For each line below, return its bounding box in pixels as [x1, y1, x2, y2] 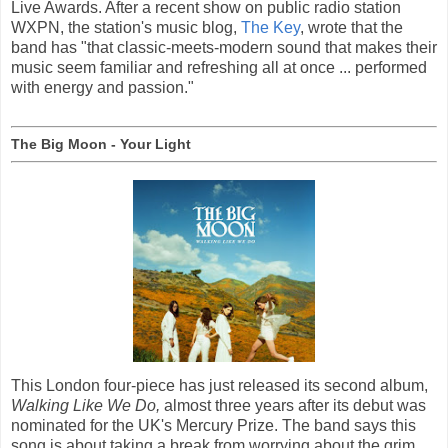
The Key [241, 19, 300, 37]
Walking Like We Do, [11, 396, 160, 414]
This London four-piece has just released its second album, [11, 376, 428, 394]
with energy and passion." [11, 79, 194, 97]
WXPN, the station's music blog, [11, 19, 241, 37]
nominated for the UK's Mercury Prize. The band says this [11, 416, 416, 434]
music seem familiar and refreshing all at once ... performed [11, 59, 427, 77]
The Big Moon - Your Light [11, 135, 191, 152]
